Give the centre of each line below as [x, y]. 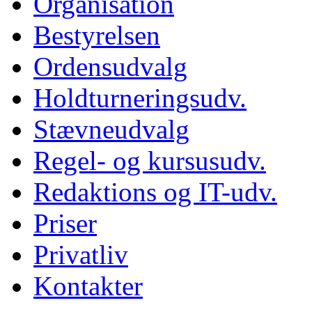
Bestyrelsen [97, 36]
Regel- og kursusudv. [150, 161]
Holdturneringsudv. [140, 98]
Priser [65, 224]
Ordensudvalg [110, 67]
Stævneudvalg [111, 130]
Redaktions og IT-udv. [155, 192]
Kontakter [88, 286]
